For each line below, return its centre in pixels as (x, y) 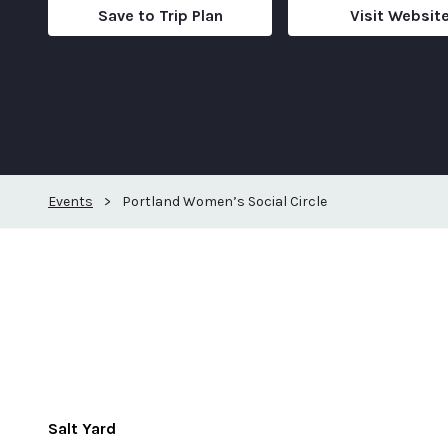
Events (70, 201)
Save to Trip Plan (160, 16)
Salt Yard (82, 428)
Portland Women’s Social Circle (224, 201)
